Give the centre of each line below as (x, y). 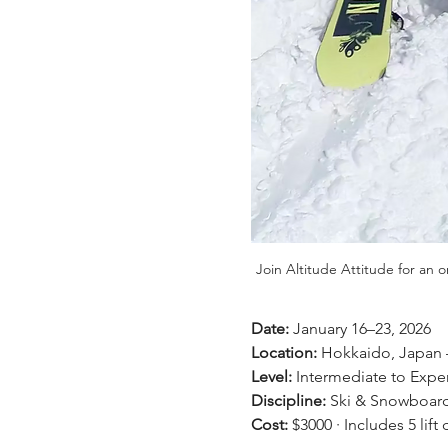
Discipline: (288, 401)
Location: (283, 353)
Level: (271, 377)
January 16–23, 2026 (361, 329)
